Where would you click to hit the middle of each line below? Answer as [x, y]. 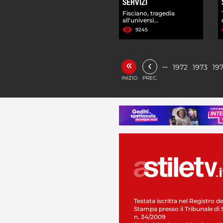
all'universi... [140, 20]
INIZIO [129, 78]
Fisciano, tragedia [149, 13]
